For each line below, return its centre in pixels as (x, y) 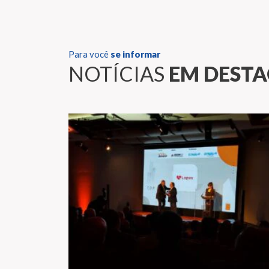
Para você (89, 54)
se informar (135, 54)
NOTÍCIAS (119, 73)
